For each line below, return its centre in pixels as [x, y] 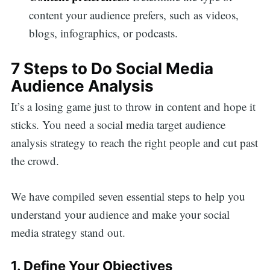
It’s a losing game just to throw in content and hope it [133, 107]
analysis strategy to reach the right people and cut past [134, 143]
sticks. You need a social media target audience [118, 125]
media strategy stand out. [68, 232]
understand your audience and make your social [120, 214]
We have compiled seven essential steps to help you [128, 196]
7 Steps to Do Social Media [112, 68]
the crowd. [35, 161]
